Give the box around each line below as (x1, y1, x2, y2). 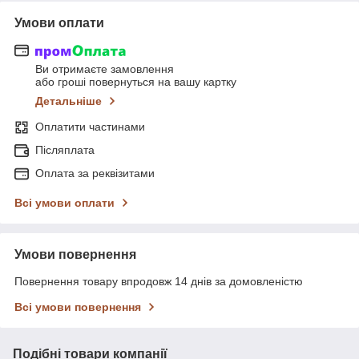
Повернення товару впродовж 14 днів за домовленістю (14, 275, 303, 288)
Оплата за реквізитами (35, 167, 155, 180)
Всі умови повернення (14, 301, 141, 314)
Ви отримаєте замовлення (35, 63, 174, 76)
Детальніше (35, 95, 102, 108)
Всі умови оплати (14, 196, 115, 210)
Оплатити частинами (35, 120, 145, 134)
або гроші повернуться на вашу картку (35, 75, 236, 89)
